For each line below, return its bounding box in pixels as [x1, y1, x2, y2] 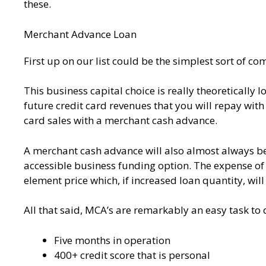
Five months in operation [54, 233, 170, 247]
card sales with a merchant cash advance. [24, 113, 217, 128]
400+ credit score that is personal [54, 248, 210, 262]
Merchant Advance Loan [24, 27, 137, 41]
